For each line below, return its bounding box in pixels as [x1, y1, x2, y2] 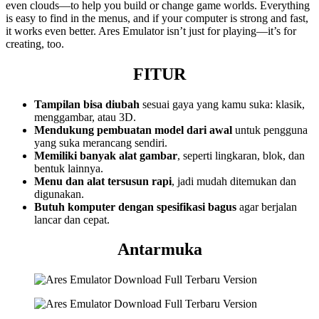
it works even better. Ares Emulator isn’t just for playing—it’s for [6, 24, 296, 37]
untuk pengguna [232, 123, 308, 136]
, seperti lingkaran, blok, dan [177, 149, 305, 162]
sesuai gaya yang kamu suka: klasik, [140, 98, 305, 110]
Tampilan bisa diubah [34, 98, 140, 110]
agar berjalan [236, 200, 297, 213]
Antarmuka [117, 240, 202, 259]
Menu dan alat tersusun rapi [34, 174, 172, 187]
